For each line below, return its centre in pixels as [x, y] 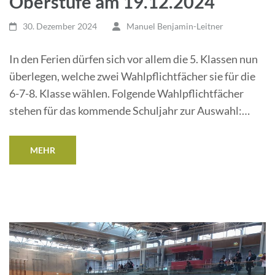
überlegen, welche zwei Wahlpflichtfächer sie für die [132, 76]
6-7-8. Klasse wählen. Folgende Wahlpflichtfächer [126, 93]
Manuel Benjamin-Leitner [175, 26]
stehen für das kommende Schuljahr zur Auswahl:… [130, 110]
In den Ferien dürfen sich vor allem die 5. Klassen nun [134, 59]
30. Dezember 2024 [60, 26]
